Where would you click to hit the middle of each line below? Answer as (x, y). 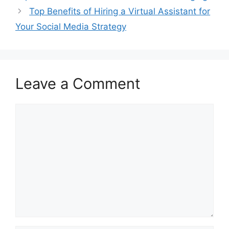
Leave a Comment (78, 83)
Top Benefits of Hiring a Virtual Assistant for (120, 11)
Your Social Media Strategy (71, 26)
